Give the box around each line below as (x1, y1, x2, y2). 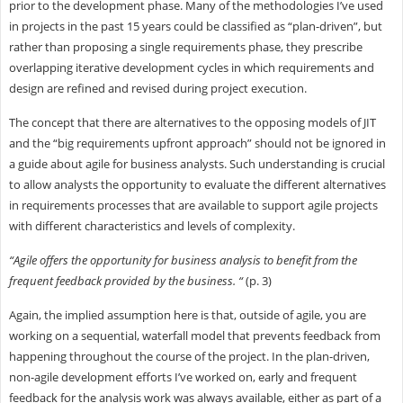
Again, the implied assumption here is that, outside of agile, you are (8, 306, 366, 323)
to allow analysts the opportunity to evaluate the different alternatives (8, 175, 386, 193)
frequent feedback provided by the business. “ (8, 272, 243, 289)
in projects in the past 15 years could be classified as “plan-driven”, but (8, 17, 382, 34)
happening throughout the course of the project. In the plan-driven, (8, 347, 370, 364)
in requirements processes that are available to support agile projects (8, 196, 378, 213)
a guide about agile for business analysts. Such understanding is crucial (8, 155, 385, 172)
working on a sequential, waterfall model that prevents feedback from (8, 327, 381, 344)
